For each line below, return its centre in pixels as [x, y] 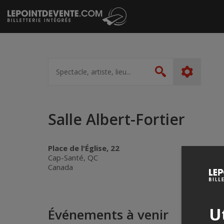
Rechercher [190, 79]
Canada [60, 167]
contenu [20, 31]
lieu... [55, 77]
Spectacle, [63, 61]
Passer [17, 8]
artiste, [58, 69]
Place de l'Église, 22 [84, 148]
